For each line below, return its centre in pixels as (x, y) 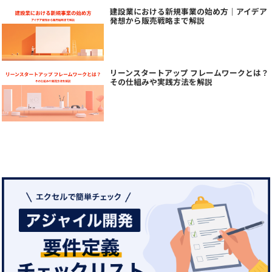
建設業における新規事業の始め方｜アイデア (188, 12)
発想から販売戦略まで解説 (157, 21)
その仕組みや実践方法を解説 (161, 81)
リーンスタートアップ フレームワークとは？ (189, 72)
